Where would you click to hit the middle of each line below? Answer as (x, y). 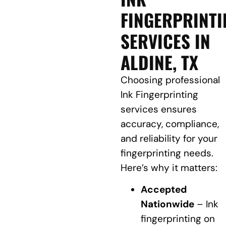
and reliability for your (169, 138)
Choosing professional (170, 80)
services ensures (158, 109)
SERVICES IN (165, 41)
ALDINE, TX (159, 62)
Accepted (163, 190)
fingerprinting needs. (167, 153)
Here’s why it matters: (169, 167)
